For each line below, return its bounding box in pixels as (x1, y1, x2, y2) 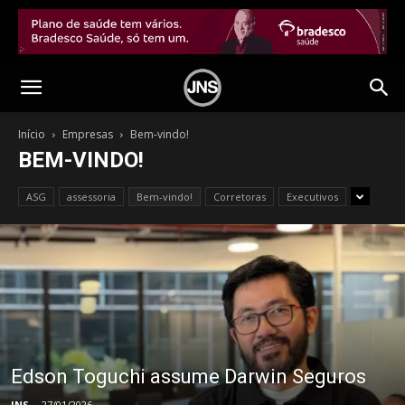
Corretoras (213, 190, 266, 203)
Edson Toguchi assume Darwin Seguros (11, 365, 366, 388)
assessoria (67, 190, 116, 203)
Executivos (287, 190, 338, 203)
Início (18, 127, 45, 142)
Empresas (62, 127, 113, 142)
